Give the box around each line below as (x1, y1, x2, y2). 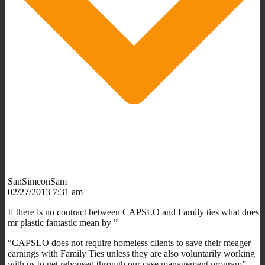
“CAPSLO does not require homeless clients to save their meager (8, 237, 251, 248)
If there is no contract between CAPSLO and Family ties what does (8, 206, 259, 217)
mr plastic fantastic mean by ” (8, 217, 118, 228)
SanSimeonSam (8, 176, 67, 186)
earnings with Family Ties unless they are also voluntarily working (8, 248, 255, 258)
